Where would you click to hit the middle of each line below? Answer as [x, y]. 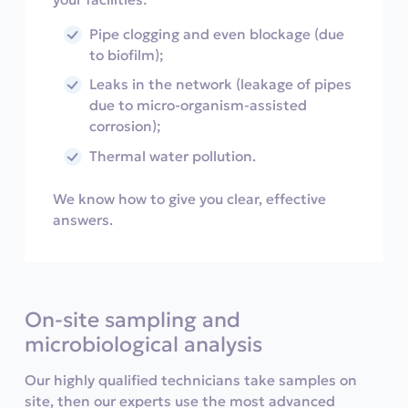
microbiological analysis [143, 345]
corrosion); [126, 127]
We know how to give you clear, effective [190, 199]
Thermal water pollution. [173, 156]
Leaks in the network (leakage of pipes [221, 85]
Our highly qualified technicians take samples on [190, 381]
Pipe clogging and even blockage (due [217, 35]
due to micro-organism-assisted [199, 106]
